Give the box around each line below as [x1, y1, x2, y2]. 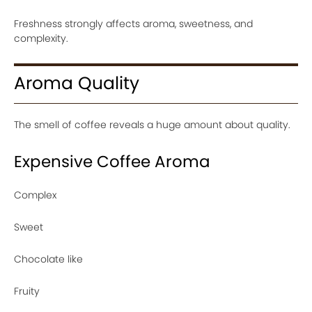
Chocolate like [14, 252, 83, 266]
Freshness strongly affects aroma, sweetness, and [14, 17, 253, 31]
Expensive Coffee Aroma [14, 150, 210, 173]
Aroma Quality [14, 71, 139, 95]
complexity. [14, 31, 68, 45]
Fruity [14, 284, 40, 298]
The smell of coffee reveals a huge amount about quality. [14, 118, 290, 132]
